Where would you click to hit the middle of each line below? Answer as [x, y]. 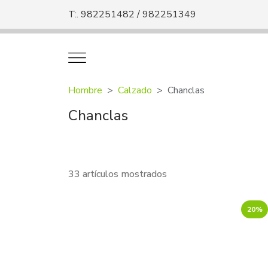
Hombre [85, 90]
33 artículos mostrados [118, 174]
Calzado [135, 90]
